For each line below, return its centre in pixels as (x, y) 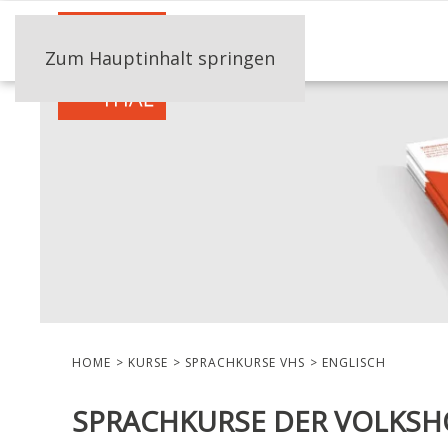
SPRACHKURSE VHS (245, 363)
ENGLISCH (354, 363)
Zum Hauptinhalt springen (160, 58)
